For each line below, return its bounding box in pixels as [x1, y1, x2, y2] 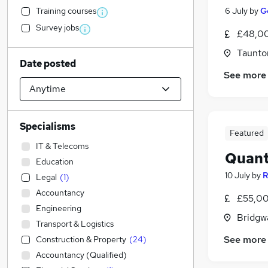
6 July [225, 5, 248, 17]
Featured [229, 127, 264, 139]
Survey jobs [36, 22, 79, 33]
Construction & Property [36, 234, 126, 245]
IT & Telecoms [36, 141, 89, 151]
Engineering [36, 203, 81, 214]
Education [36, 156, 74, 167]
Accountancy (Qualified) [36, 249, 127, 260]
